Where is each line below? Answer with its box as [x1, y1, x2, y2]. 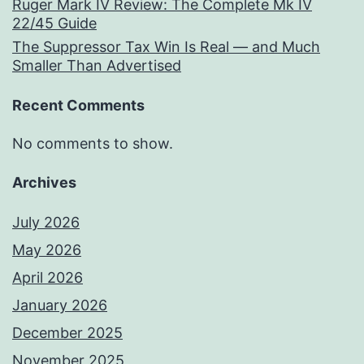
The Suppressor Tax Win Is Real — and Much [12, 37, 320, 55]
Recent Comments [12, 97, 145, 115]
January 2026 [12, 297, 107, 314]
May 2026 [12, 241, 81, 259]
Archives [12, 174, 76, 192]
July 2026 [12, 214, 80, 232]
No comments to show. [12, 135, 173, 153]
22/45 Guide [12, 14, 97, 32]
